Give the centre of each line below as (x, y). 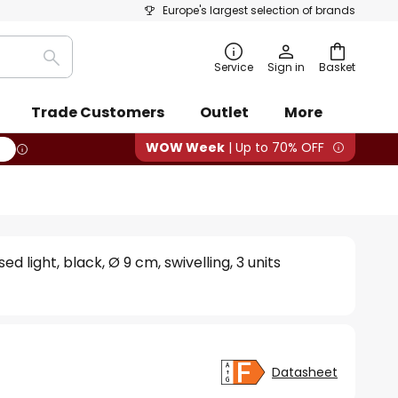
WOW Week (185, 147)
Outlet (224, 112)
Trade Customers (98, 112)
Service (234, 67)
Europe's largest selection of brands (259, 10)
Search (75, 68)
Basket (337, 67)
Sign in (286, 67)
